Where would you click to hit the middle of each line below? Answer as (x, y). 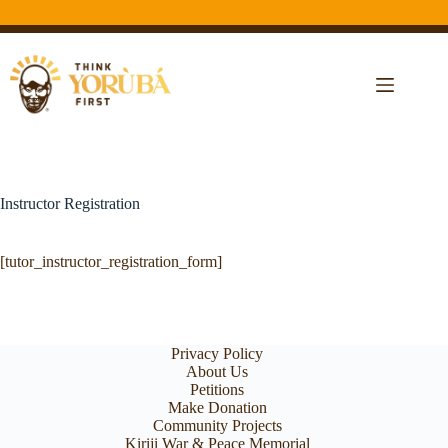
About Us (217, 372)
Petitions (217, 390)
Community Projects (217, 426)
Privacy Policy (217, 354)
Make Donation (217, 408)
